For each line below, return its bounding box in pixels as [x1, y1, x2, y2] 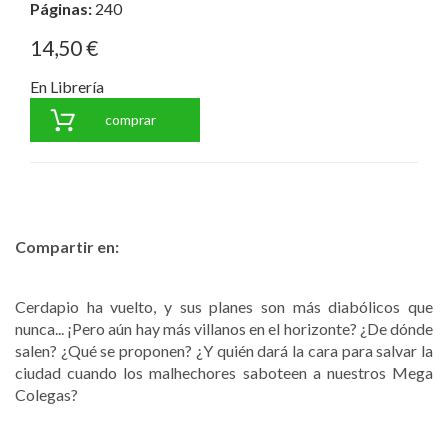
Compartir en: [15, 237, 119, 257]
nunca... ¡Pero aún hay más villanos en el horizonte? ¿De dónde [15, 319, 433, 339]
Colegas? [15, 385, 78, 405]
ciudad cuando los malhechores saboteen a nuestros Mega [15, 363, 433, 383]
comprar [104, 111, 156, 129]
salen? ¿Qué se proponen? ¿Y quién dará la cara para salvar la [15, 341, 433, 361]
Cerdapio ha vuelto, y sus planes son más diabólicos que [15, 297, 433, 317]
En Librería [30, 77, 104, 97]
